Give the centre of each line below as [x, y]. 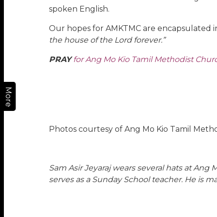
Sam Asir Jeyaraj [80, 168]
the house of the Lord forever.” [107, 40]
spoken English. [79, 9]
